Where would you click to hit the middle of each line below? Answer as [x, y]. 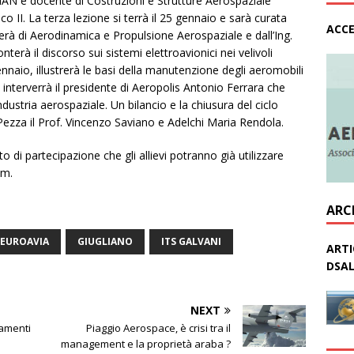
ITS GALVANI [191, 242]
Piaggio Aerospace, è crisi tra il [159, 328]
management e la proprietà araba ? [146, 344]
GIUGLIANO [105, 242]
